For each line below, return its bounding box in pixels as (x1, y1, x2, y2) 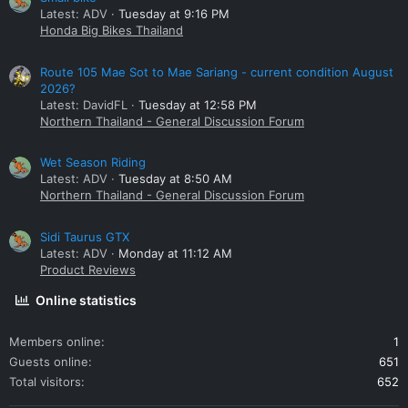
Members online (9, 334, 101, 350)
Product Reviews (40, 262, 136, 278)
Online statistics (36, 292, 138, 309)
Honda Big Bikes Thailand (40, 23, 183, 38)
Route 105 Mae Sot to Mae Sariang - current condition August (40, 64, 393, 79)
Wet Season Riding (40, 155, 146, 170)
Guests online (9, 354, 88, 370)
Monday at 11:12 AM (118, 246, 232, 261)
